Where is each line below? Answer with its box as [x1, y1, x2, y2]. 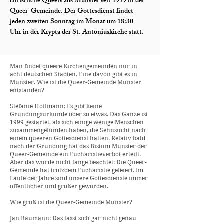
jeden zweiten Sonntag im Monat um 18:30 [10, 16, 133, 28]
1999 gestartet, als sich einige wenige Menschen [10, 118, 144, 126]
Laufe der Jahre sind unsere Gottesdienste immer [10, 174, 148, 182]
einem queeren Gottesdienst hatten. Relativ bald [10, 134, 145, 142]
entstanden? [10, 86, 44, 94]
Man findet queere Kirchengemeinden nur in [10, 62, 137, 70]
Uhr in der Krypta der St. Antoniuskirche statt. [10, 26, 144, 39]
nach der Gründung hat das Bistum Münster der [10, 142, 147, 150]
